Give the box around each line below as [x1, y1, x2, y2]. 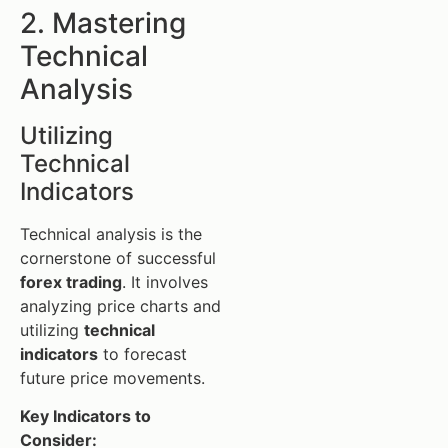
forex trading [20, 271, 122, 292]
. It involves [122, 271, 208, 292]
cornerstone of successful [20, 247, 216, 268]
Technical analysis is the [20, 223, 202, 244]
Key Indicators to [20, 406, 151, 427]
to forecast [98, 343, 187, 364]
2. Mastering [20, 5, 186, 40]
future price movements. [20, 367, 205, 388]
